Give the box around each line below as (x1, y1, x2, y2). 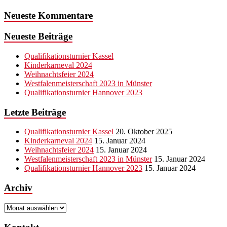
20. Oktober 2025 (116, 127, 172, 136)
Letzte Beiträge (4, 106, 66, 118)
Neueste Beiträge (4, 31, 72, 42)
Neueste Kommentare (4, 10, 93, 21)
